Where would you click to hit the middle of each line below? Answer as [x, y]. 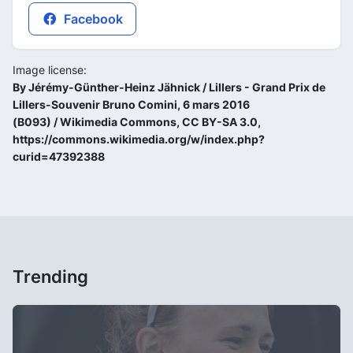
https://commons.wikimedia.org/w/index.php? [139, 139]
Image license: [50, 69]
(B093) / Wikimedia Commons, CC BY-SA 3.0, [137, 121]
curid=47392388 [59, 156]
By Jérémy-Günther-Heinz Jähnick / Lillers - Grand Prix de [169, 87]
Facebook [92, 19]
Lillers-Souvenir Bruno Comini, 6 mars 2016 [131, 104]
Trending [50, 276]
